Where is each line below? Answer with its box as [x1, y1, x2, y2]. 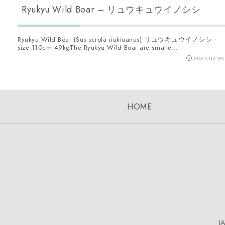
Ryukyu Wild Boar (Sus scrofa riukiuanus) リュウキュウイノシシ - [18, 35, 216, 45]
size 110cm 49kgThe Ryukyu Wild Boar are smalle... [18, 43, 178, 53]
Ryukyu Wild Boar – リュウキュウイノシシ [22, 3, 201, 17]
